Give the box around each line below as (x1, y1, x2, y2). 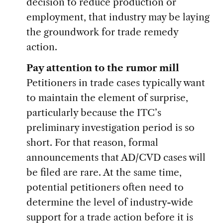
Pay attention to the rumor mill (26, 62, 179, 74)
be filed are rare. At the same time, (26, 166, 182, 179)
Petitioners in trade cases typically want (26, 77, 205, 89)
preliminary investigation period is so (26, 121, 195, 134)
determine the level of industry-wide (26, 196, 193, 209)
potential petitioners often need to (26, 181, 184, 194)
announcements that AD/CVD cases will (26, 151, 206, 164)
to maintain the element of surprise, (26, 92, 188, 104)
